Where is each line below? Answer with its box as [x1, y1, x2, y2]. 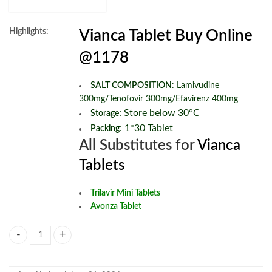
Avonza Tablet [90, 202, 141, 211]
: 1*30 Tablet [120, 123, 173, 134]
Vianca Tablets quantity [8, 236, 95, 245]
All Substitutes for [79, 138, 197, 154]
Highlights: [9, 27, 49, 36]
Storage [90, 109, 119, 118]
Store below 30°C [124, 108, 200, 118]
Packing [90, 124, 120, 134]
